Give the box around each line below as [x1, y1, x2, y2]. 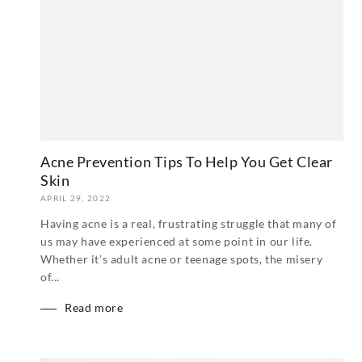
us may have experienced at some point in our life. [40, 234, 314, 249]
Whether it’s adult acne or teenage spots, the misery [40, 252, 323, 267]
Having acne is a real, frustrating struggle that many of [40, 217, 337, 231]
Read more [65, 301, 124, 315]
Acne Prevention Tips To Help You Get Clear [40, 153, 333, 171]
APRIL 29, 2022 [40, 193, 112, 204]
